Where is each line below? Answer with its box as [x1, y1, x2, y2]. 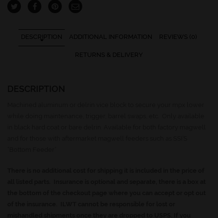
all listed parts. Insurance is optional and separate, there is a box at [7, 178, 206, 186]
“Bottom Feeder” [7, 146, 56, 154]
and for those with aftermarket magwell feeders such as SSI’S [7, 135, 187, 143]
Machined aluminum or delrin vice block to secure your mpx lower [7, 101, 204, 109]
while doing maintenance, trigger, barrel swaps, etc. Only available [7, 112, 204, 120]
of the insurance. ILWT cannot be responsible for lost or [7, 200, 175, 208]
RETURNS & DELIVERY [75, 51, 143, 59]
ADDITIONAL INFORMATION [69, 33, 152, 41]
